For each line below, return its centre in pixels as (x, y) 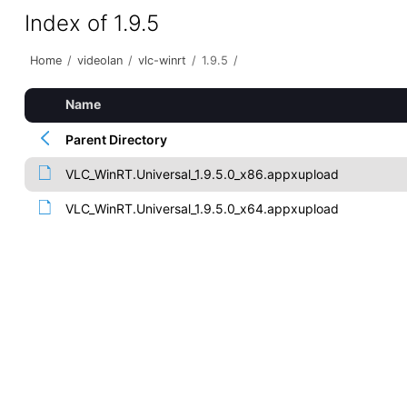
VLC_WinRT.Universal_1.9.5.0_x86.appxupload (202, 174)
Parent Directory (116, 139)
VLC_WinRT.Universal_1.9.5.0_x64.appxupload (202, 208)
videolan (99, 60)
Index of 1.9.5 (91, 23)
